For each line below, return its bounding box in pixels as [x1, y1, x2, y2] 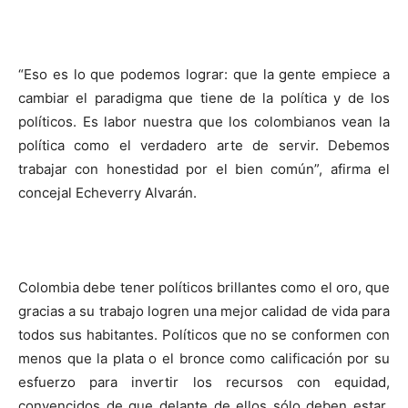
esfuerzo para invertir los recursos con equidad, [18, 373, 390, 391]
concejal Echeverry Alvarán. [18, 184, 197, 201]
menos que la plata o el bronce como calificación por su [18, 350, 390, 367]
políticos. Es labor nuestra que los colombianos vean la [18, 113, 390, 130]
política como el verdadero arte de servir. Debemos [18, 137, 390, 154]
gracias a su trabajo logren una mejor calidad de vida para [18, 302, 390, 320]
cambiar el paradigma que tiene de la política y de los [18, 89, 390, 107]
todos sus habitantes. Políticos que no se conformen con [18, 326, 390, 343]
